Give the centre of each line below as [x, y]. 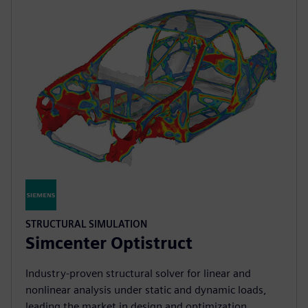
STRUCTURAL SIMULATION [86, 223]
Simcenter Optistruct [109, 243]
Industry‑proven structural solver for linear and [138, 273]
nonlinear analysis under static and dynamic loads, [146, 289]
